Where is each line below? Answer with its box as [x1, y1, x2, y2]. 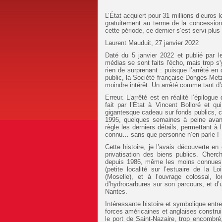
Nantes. [105, 187, 127, 195]
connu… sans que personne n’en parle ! [105, 130, 219, 138]
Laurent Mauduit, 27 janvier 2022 [105, 39, 199, 47]
